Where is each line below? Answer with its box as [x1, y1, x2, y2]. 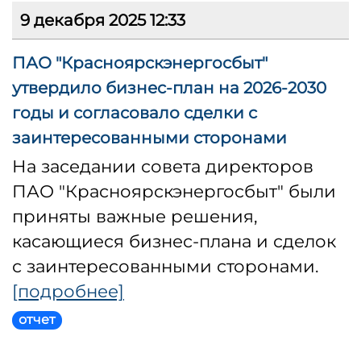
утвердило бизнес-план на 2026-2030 [12, 78, 326, 98]
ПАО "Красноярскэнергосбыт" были [12, 180, 336, 202]
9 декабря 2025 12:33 [20, 10, 185, 31]
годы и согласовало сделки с [12, 103, 257, 123]
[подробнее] [12, 280, 124, 302]
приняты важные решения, [12, 205, 258, 227]
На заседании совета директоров [12, 156, 313, 177]
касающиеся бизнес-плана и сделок [12, 230, 336, 252]
